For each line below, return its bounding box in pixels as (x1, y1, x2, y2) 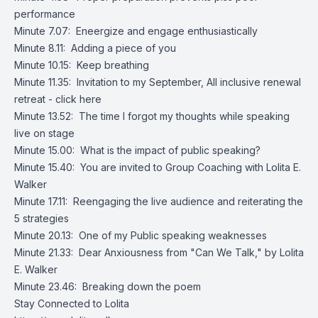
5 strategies (14, 212, 69, 224)
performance (14, 8, 75, 20)
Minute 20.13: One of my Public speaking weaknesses (14, 229, 267, 241)
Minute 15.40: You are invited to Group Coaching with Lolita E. (14, 161, 301, 173)
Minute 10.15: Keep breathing (14, 59, 149, 71)
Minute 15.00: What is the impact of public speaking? (14, 144, 261, 156)
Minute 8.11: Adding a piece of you (14, 42, 176, 54)
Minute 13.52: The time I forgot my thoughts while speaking (14, 110, 290, 122)
